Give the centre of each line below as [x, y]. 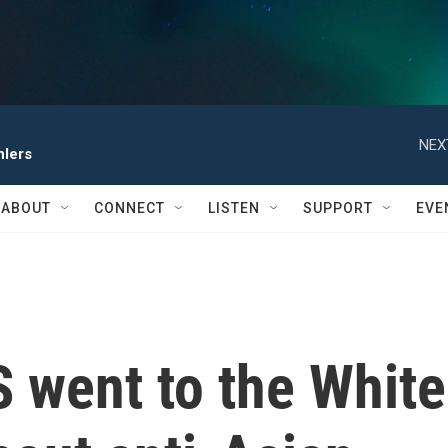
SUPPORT [338, 208]
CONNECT [129, 208]
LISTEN [234, 208]
